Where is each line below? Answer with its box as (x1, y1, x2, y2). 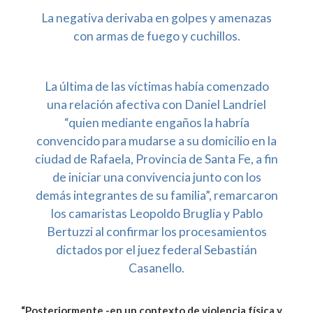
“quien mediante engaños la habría (64, 115, 249, 131)
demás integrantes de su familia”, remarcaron (35, 188, 278, 203)
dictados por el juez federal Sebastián (56, 242, 257, 258)
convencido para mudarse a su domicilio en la (36, 133, 277, 149)
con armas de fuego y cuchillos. (73, 28, 240, 43)
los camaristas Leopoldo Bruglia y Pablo (50, 206, 263, 221)
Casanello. (129, 261, 184, 276)
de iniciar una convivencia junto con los (52, 170, 261, 185)
